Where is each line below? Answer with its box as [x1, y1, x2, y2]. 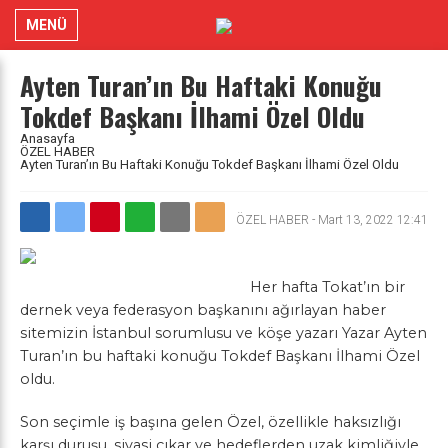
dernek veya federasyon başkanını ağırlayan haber [20, 301, 386, 319]
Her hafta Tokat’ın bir [250, 278, 405, 296]
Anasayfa [20, 131, 75, 146]
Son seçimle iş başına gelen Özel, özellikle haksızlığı [20, 413, 401, 431]
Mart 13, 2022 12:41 [318, 213, 428, 227]
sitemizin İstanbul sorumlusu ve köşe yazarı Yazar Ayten [20, 324, 427, 342]
